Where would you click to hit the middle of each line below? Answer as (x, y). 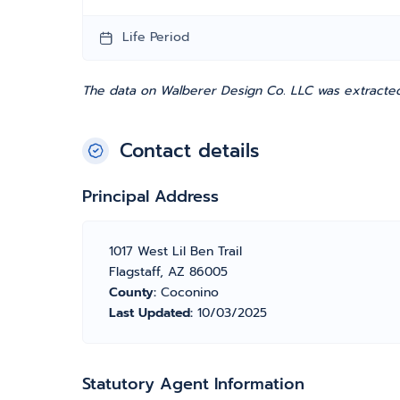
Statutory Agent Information (193, 384)
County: (135, 292)
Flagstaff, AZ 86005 (168, 272)
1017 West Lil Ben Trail (175, 251)
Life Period (156, 37)
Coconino (190, 292)
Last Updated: (153, 313)
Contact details (189, 151)
